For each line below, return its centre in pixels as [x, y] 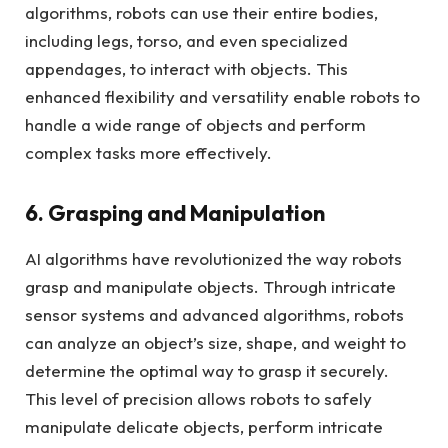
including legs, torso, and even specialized [186, 41]
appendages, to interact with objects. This [186, 69]
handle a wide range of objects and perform [195, 125]
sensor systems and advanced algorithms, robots [214, 314]
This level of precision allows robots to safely [198, 398]
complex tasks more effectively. [148, 153]
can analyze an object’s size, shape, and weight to [215, 342]
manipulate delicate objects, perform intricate [204, 426]
